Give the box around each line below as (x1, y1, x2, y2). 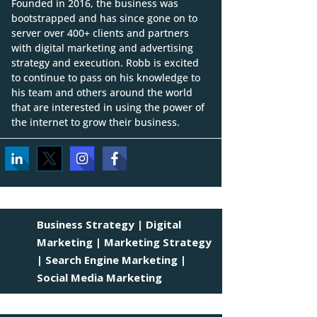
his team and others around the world (11, 86, 192, 99)
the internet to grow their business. (11, 115, 180, 129)
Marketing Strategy (104, 234, 212, 249)
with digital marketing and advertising (11, 41, 193, 54)
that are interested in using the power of (11, 100, 204, 114)
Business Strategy (37, 217, 135, 231)
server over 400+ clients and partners (11, 26, 189, 40)
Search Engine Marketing (45, 252, 178, 267)
